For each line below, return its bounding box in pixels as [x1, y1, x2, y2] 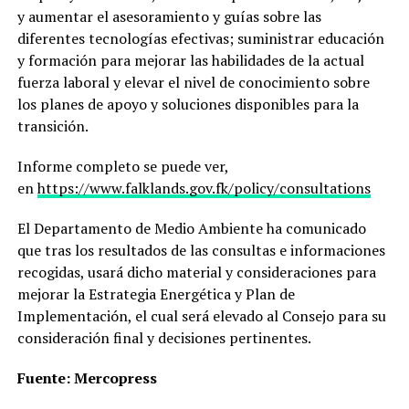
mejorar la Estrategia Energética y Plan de [16, 283, 295, 304]
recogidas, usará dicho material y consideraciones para [16, 261, 376, 282]
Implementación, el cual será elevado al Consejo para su [16, 305, 386, 326]
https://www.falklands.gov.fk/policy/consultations [37, 177, 371, 198]
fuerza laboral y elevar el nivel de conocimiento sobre [16, 71, 370, 92]
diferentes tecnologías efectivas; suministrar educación [16, 27, 384, 48]
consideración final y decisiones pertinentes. [16, 327, 311, 348]
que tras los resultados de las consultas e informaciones [16, 239, 385, 260]
